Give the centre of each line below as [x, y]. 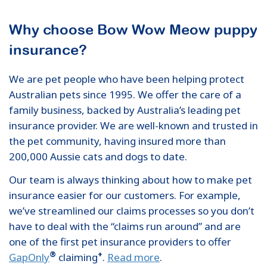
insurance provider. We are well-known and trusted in [133, 125]
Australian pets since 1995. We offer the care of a [125, 94]
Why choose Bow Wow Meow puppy [133, 29]
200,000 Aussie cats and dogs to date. [98, 156]
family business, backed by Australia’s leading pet [125, 110]
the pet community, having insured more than [117, 141]
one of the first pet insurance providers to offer [120, 241]
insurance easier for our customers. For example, [125, 195]
